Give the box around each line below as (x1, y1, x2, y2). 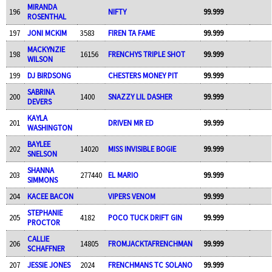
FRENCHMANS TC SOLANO (107, 259, 192, 270)
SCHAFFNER (27, 243, 65, 253)
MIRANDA (27, 1, 57, 12)
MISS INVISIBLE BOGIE (107, 143, 176, 154)
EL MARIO (107, 169, 138, 180)
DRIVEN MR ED (107, 117, 154, 127)
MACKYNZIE (27, 44, 65, 54)
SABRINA (27, 86, 55, 97)
